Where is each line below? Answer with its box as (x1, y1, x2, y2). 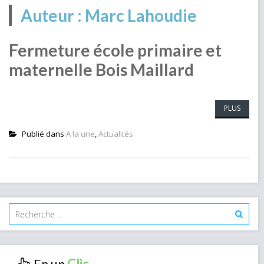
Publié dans (20, 128, 66, 139)
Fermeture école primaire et (9, 40, 222, 60)
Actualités (98, 128, 133, 139)
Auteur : (21, 5, 85, 25)
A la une (66, 128, 95, 139)
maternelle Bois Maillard (9, 60, 194, 80)
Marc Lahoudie (85, 5, 197, 25)
